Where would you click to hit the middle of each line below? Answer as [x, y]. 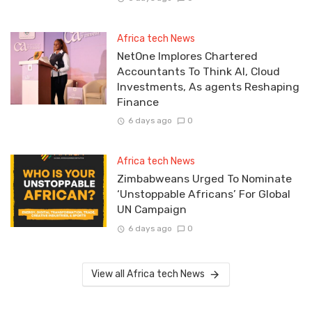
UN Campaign [151, 210]
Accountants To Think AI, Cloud [198, 72]
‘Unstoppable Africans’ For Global [203, 194]
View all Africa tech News [148, 274]
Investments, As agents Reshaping [208, 87]
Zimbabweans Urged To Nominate [204, 179]
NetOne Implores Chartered [187, 56]
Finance [138, 102]
